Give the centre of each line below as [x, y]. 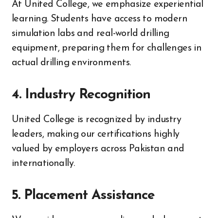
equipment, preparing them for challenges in [107, 48]
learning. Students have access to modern [100, 19]
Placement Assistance [89, 195]
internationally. [43, 163]
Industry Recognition [87, 95]
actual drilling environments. [71, 63]
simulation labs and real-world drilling [91, 33]
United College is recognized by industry [96, 119]
